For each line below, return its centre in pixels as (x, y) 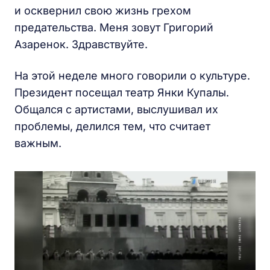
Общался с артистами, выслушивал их (116, 109)
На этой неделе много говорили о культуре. (132, 76)
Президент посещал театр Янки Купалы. (122, 93)
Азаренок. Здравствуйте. (81, 44)
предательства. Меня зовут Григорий (114, 27)
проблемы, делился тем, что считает (112, 126)
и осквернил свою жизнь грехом (103, 11)
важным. (38, 143)
